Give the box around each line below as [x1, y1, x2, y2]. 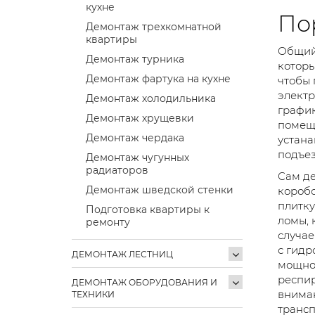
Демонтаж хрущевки [86, 111, 194, 124]
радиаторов [86, 163, 148, 176]
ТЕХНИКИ [72, 288, 115, 300]
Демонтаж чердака [86, 131, 184, 144]
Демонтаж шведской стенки [86, 183, 233, 196]
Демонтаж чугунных [86, 150, 189, 164]
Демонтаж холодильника [86, 91, 216, 105]
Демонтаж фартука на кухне [86, 72, 231, 85]
